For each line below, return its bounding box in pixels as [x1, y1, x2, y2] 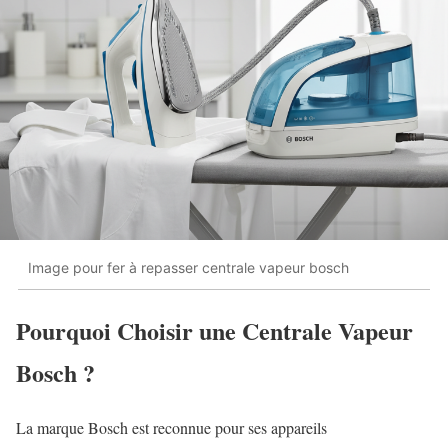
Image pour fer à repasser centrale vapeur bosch [28, 259, 349, 277]
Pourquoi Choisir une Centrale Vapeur [16, 312, 413, 348]
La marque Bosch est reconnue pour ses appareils [16, 416, 327, 438]
